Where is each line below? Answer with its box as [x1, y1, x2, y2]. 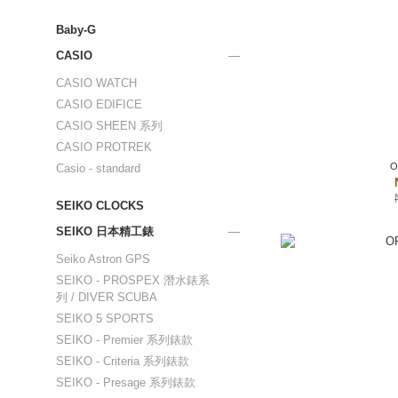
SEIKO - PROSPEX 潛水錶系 [56, 274, 210, 287]
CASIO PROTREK [56, 140, 152, 154]
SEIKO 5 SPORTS [56, 312, 154, 325]
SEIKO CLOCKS [56, 199, 144, 212]
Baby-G [56, 23, 96, 36]
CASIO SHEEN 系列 [56, 119, 163, 132]
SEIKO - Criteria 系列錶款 [56, 354, 189, 368]
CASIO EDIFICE [56, 98, 142, 111]
